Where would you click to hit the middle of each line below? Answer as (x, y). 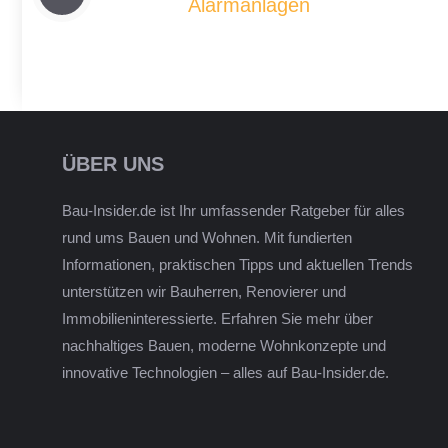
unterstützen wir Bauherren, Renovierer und (204, 292)
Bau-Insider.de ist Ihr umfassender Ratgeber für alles (233, 211)
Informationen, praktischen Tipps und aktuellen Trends (237, 265)
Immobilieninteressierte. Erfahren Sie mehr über (217, 319)
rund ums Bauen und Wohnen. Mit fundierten (207, 238)
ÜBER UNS (113, 164)
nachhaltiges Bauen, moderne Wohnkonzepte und (224, 346)
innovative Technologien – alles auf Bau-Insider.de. (225, 373)
